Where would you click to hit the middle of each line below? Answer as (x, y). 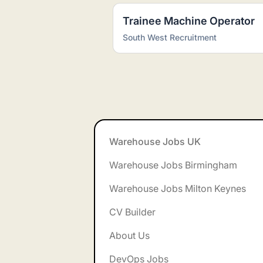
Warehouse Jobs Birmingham (173, 165)
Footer (32, 126)
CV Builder (132, 212)
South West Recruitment (170, 37)
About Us (129, 235)
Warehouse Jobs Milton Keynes (178, 188)
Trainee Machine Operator (189, 21)
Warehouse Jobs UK (155, 141)
